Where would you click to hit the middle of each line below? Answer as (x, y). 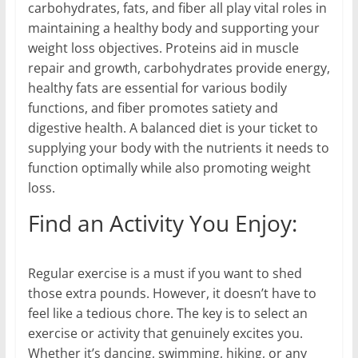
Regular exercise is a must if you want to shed (165, 273)
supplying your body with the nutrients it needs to (178, 147)
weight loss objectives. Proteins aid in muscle (163, 48)
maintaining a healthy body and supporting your (173, 28)
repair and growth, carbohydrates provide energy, (179, 68)
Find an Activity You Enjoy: (165, 223)
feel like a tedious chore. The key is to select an (167, 313)
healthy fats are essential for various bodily (157, 88)
